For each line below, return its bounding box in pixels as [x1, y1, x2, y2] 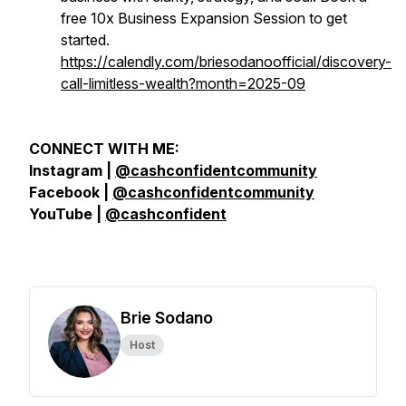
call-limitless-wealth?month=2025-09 [61, 74, 305, 92]
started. [61, 31, 110, 49]
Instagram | [29, 161, 115, 179]
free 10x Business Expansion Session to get [61, 9, 347, 27]
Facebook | [29, 183, 112, 201]
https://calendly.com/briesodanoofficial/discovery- [61, 53, 391, 71]
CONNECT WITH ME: [29, 140, 179, 158]
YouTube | [29, 205, 105, 223]
